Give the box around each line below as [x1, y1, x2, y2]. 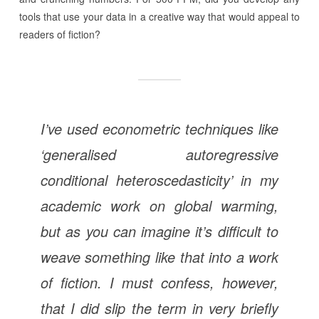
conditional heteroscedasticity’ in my [40, 169, 279, 190]
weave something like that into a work [40, 246, 279, 267]
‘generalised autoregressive [40, 143, 279, 164]
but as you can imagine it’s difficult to [40, 220, 279, 241]
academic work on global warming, [40, 194, 279, 216]
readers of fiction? [19, 26, 100, 41]
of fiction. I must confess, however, [40, 271, 279, 293]
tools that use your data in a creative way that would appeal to [19, 9, 300, 23]
